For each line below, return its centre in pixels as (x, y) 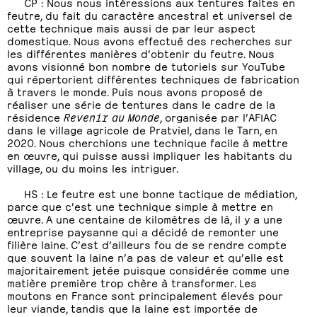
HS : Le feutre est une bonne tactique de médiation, (160, 193)
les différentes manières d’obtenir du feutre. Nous (141, 53)
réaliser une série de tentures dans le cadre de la (141, 104)
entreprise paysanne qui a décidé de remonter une (143, 231)
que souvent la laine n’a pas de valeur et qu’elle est (145, 257)
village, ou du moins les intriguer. (93, 167)
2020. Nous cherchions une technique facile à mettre (148, 142)
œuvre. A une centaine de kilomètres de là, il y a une (145, 218)
